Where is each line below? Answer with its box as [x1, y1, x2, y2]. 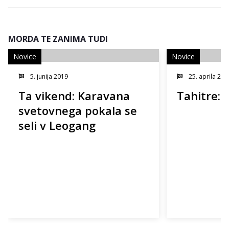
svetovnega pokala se [18, 103, 137, 118]
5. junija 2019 [29, 72, 68, 81]
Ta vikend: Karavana [18, 88, 130, 103]
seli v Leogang [18, 118, 96, 133]
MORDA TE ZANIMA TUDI [8, 33, 108, 44]
